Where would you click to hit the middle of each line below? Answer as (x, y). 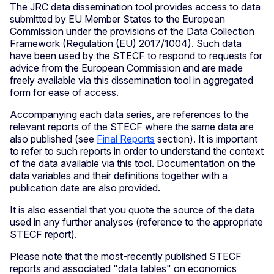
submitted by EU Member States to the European (117, 19)
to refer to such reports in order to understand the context (137, 151)
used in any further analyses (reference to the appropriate (136, 222)
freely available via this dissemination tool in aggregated (131, 80)
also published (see (53, 139)
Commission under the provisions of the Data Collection (132, 31)
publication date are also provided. (85, 188)
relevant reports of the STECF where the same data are (132, 127)
